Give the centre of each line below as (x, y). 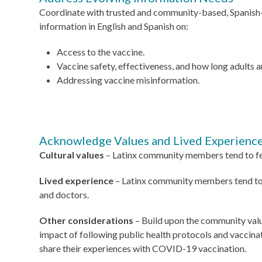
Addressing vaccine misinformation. (128, 80)
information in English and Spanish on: (114, 26)
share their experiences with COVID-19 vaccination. (143, 248)
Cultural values (72, 155)
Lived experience (77, 180)
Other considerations (87, 220)
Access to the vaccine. (101, 52)
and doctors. (64, 194)
